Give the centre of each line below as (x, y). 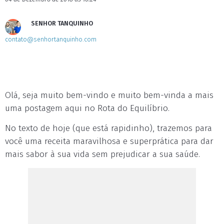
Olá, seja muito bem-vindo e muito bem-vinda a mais (109, 95)
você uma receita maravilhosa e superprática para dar (109, 141)
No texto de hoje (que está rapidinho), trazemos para (108, 128)
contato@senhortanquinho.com (51, 39)
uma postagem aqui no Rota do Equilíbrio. (87, 108)
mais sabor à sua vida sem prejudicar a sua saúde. (102, 154)
